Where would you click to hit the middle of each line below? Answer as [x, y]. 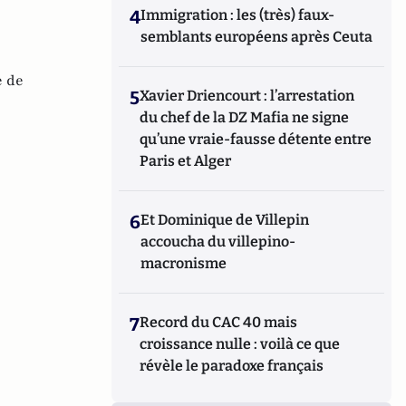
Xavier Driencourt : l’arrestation [247, 96]
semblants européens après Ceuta [257, 37]
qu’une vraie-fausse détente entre [256, 139]
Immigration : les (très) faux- [238, 15]
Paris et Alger [186, 161]
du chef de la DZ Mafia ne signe [245, 117]
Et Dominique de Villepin [225, 220]
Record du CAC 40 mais [219, 322]
